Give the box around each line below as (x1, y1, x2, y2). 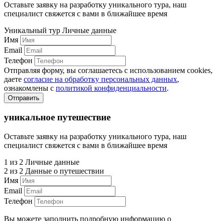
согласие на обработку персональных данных (24, 74, 177, 83)
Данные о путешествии (25, 167, 104, 176)
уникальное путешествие (4, 112, 110, 123)
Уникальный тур (4, 26, 62, 35)
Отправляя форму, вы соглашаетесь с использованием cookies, (4, 66, 213, 74)
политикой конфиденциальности (56, 83, 167, 92)
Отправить (8, 94, 39, 102)
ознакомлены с (4, 83, 56, 92)
